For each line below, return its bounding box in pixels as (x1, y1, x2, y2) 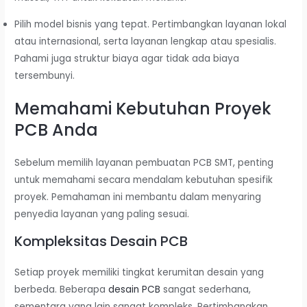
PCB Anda (14, 119, 99, 142)
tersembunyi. (14, 69, 75, 82)
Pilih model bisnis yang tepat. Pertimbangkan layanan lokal (14, 17, 287, 31)
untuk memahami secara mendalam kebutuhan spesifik (14, 173, 273, 187)
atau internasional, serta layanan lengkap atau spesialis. (14, 34, 277, 48)
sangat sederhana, (160, 282, 251, 296)
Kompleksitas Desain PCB (14, 231, 188, 251)
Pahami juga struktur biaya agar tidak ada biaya (14, 51, 240, 65)
